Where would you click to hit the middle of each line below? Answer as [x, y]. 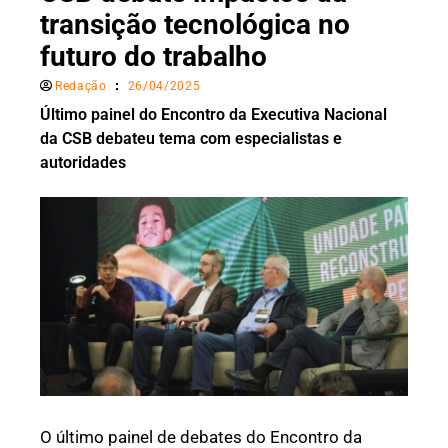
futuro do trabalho [153, 57]
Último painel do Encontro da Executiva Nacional [213, 115]
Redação [81, 86]
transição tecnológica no [195, 25]
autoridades [83, 163]
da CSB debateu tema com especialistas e [191, 139]
